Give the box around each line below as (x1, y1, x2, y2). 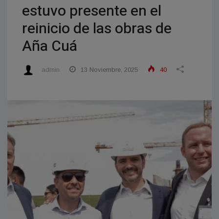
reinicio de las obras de (22, 18, 172, 40)
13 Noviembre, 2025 (79, 66, 138, 73)
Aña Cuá (22, 36, 77, 57)
